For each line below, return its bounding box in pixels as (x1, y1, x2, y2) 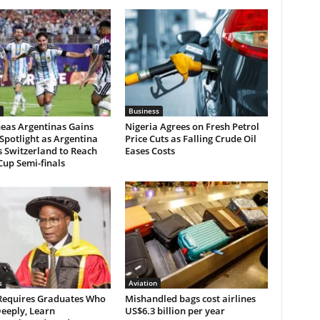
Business (128, 106, 159, 116)
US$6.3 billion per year (124, 304, 225, 317)
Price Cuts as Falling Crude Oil (124, 132, 256, 145)
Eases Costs (124, 144, 175, 157)
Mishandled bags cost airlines (124, 292, 256, 305)
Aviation (128, 278, 157, 288)
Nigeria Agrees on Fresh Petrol (124, 120, 259, 133)
